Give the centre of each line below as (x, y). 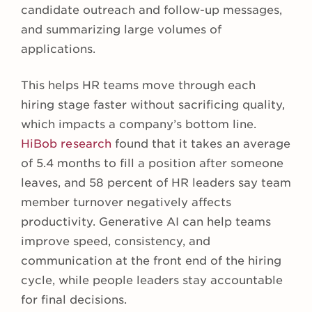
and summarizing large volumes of (121, 30)
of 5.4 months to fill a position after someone (152, 164)
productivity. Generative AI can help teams (146, 222)
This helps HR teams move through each (138, 86)
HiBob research (66, 144)
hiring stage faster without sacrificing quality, (153, 105)
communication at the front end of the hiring (151, 261)
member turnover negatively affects (126, 203)
